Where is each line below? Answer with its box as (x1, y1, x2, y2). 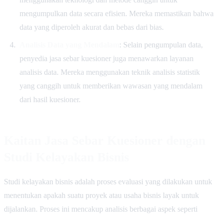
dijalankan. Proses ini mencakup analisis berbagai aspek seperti (4, 205, 197, 214)
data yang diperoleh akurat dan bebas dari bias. (19, 23, 164, 32)
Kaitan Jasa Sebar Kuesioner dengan (4, 133, 205, 148)
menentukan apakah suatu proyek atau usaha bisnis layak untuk (4, 191, 199, 200)
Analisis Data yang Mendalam (19, 41, 119, 49)
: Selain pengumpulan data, (119, 41, 203, 49)
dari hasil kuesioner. (19, 95, 81, 104)
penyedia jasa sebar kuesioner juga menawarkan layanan (19, 54, 194, 63)
